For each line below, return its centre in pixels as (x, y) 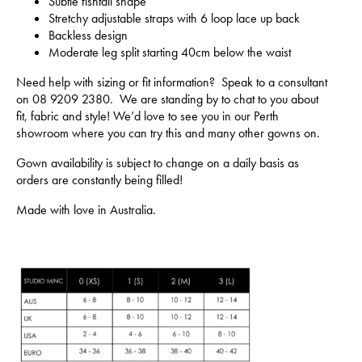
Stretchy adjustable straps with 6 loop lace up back (174, 18)
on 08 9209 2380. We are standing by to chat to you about (167, 99)
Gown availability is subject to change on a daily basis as (158, 162)
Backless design (88, 35)
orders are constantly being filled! (99, 179)
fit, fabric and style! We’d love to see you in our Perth (147, 116)
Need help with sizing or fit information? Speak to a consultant (172, 82)
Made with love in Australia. (86, 209)
